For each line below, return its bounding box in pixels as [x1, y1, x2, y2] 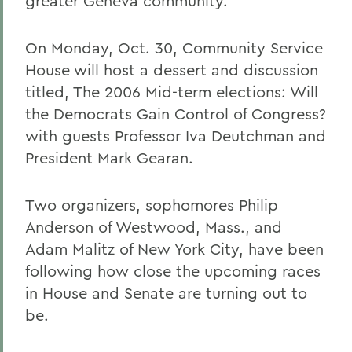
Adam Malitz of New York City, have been [25, 239, 324, 258]
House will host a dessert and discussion [25, 60, 318, 79]
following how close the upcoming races [25, 261, 321, 280]
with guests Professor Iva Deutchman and [25, 126, 326, 145]
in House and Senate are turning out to [25, 283, 307, 302]
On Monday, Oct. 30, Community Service [25, 38, 323, 57]
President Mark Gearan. [25, 148, 193, 167]
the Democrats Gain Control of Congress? [25, 104, 326, 123]
